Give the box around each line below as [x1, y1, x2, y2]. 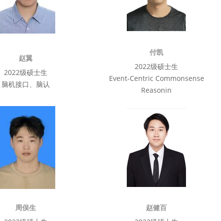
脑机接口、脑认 [1, 79, 50, 89]
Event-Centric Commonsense [109, 74, 204, 83]
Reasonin [141, 85, 172, 95]
